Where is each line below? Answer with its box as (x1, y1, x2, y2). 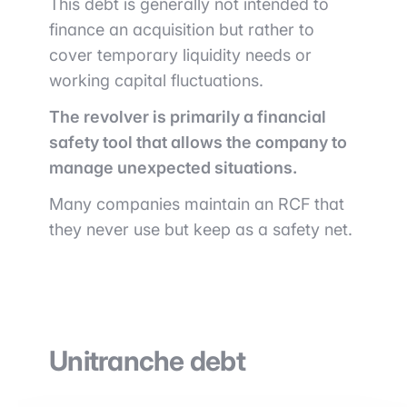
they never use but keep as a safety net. (49, 220, 352, 240)
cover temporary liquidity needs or (49, 45, 312, 65)
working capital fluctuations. (49, 71, 263, 91)
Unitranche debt (49, 344, 245, 378)
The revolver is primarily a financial (49, 107, 326, 127)
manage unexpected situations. (49, 158, 297, 178)
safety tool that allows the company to (49, 133, 347, 153)
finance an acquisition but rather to (49, 20, 314, 40)
